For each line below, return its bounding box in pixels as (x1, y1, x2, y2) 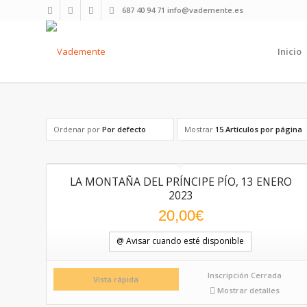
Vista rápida (93, 273, 139, 284)
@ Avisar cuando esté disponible (116, 235, 245, 247)
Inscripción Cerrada (207, 269, 282, 280)
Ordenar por (53, 124, 102, 134)
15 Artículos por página (215, 124, 302, 134)
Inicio (278, 45, 302, 58)
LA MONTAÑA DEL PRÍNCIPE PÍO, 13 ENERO (70, 174, 293, 189)
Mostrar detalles (214, 284, 280, 295)
